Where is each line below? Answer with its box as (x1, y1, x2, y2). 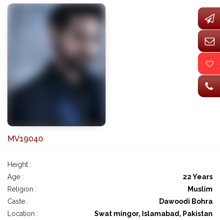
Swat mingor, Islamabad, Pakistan (94, 210, 213, 218)
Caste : (7, 197, 28, 206)
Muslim (188, 185, 213, 193)
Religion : (7, 185, 37, 193)
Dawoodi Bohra (159, 197, 213, 206)
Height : (7, 161, 31, 169)
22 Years (183, 173, 213, 181)
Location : (7, 210, 38, 218)
